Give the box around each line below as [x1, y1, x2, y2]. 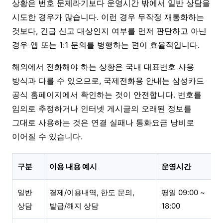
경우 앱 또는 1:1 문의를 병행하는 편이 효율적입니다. [12, 39, 200, 50]
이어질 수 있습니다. [12, 131, 83, 141]
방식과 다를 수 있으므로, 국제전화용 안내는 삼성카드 [12, 75, 204, 86]
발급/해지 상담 [49, 201, 99, 211]
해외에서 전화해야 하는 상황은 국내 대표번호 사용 [12, 61, 194, 72]
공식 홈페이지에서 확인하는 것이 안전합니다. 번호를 [12, 89, 202, 100]
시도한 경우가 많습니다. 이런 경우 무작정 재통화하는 [12, 11, 204, 22]
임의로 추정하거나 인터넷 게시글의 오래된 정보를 [12, 103, 192, 113]
